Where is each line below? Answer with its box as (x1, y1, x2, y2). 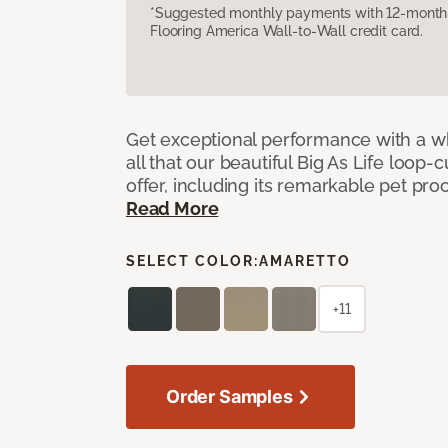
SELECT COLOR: (126, 252, 259, 269)
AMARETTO (259, 252, 351, 269)
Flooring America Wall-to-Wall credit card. (150, 22, 424, 39)
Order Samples (166, 385, 293, 407)
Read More (126, 197, 219, 219)
